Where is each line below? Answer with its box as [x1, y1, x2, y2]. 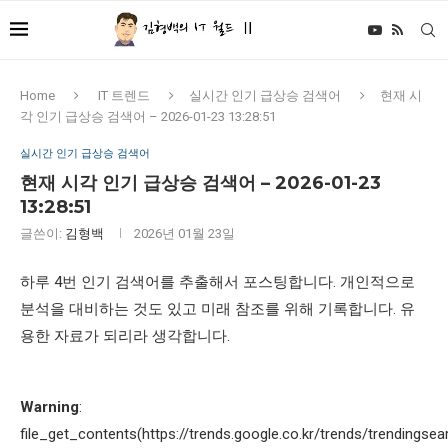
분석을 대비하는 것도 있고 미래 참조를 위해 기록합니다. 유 [20, 300, 415, 318]
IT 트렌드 [98, 88, 150, 103]
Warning [20, 398, 79, 416]
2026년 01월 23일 [134, 226, 235, 241]
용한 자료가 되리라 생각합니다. [20, 327, 230, 345]
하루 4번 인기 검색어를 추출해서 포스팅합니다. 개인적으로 [20, 273, 415, 291]
